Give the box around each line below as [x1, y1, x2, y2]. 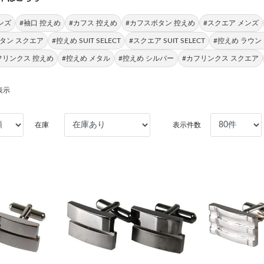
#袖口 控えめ [19, 19, 61, 27]
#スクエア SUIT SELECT [128, 37, 205, 44]
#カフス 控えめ [68, 19, 117, 27]
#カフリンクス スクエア [181, 55, 259, 62]
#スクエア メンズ [203, 19, 259, 27]
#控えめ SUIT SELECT [51, 37, 121, 44]
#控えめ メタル [61, 55, 110, 62]
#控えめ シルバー [118, 55, 174, 62]
